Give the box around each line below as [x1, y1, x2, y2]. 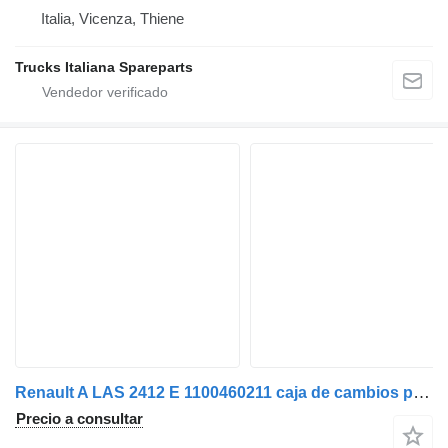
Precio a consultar [16, 409, 143, 427]
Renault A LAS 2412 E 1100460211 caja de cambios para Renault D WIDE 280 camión [413, 382, 430, 402]
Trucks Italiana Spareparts [15, 58, 193, 75]
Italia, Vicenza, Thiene [41, 9, 184, 27]
